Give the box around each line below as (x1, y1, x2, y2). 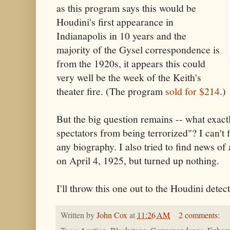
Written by (61, 209, 97, 221)
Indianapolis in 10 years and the (56, 28, 186, 43)
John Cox (97, 209, 127, 221)
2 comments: (178, 209, 222, 221)
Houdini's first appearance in (56, 14, 174, 29)
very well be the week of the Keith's (56, 70, 201, 84)
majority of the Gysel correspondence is (56, 42, 220, 56)
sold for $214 (165, 84, 220, 98)
